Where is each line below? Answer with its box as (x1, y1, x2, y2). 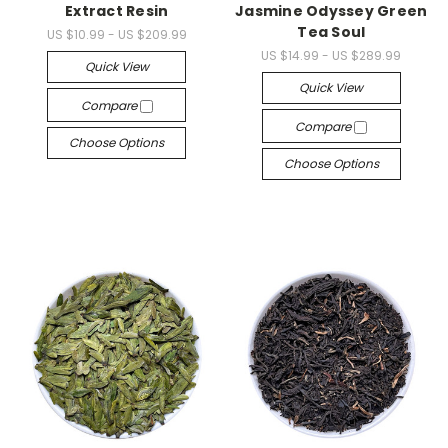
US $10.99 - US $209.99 (46, 26, 187, 43)
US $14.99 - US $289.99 (261, 47, 402, 64)
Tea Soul (297, 22, 366, 43)
